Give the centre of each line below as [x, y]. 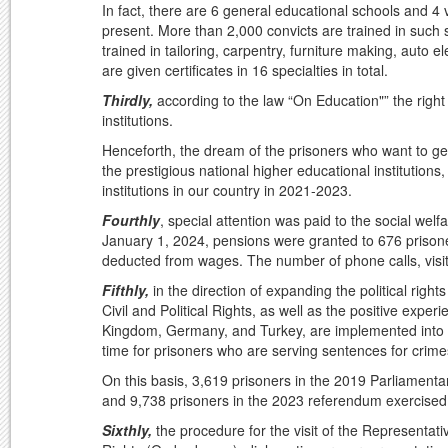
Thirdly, [127, 100]
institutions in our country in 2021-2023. [227, 190]
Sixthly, [127, 430]
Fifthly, [125, 290]
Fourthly [131, 220]
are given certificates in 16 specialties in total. [245, 70]
